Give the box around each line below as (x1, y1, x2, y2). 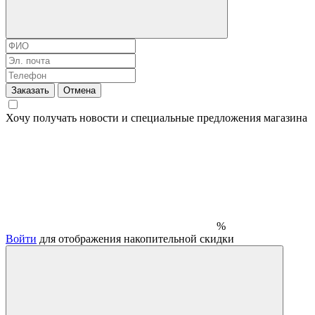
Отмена (63, 84, 96, 96)
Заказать (11, 84, 49, 96)
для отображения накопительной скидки (37, 232, 234, 245)
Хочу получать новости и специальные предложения (6, 111, 264, 124)
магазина (264, 111, 307, 124)
